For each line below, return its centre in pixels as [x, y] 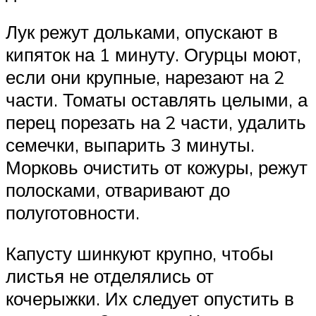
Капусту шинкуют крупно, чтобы [140, 254]
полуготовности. [73, 213]
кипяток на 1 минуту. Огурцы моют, [153, 55]
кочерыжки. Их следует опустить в [150, 299]
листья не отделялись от [110, 276]
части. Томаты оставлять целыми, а [157, 100]
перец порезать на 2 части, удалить [156, 122]
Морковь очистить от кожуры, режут [157, 168]
